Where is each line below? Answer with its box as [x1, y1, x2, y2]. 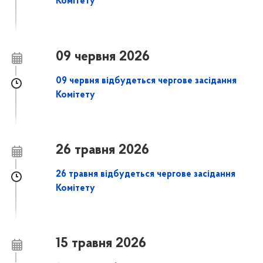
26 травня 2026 [56, 143, 150, 157]
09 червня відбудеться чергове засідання [56, 76, 237, 86]
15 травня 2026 [56, 237, 147, 251]
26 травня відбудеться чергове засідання [56, 170, 236, 180]
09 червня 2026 [56, 49, 150, 64]
